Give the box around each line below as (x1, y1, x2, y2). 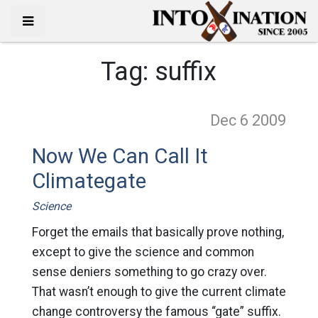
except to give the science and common (31, 245, 254, 259)
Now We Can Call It (31, 144, 208, 168)
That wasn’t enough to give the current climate (31, 285, 286, 299)
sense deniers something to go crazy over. (31, 265, 267, 279)
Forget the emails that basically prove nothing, (31, 225, 284, 239)
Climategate (31, 169, 146, 193)
